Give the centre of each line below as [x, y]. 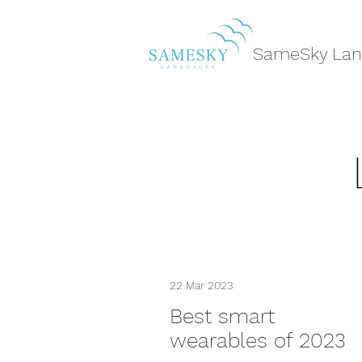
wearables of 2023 [258, 340]
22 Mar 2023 [201, 285]
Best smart [222, 316]
